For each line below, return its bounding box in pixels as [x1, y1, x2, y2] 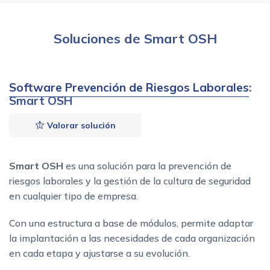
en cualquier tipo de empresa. [9, 189, 138, 202]
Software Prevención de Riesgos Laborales [9, 80, 249, 95]
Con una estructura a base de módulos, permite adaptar [9, 216, 253, 229]
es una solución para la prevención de [63, 159, 231, 172]
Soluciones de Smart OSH [53, 30, 217, 47]
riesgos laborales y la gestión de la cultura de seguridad [9, 174, 251, 187]
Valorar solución [44, 119, 116, 131]
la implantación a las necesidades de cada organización [9, 231, 255, 244]
